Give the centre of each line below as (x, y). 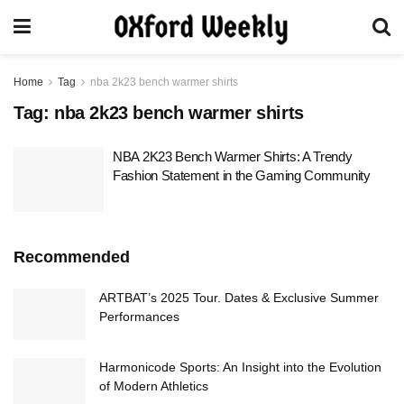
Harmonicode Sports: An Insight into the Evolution (240, 367)
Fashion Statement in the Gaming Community (242, 175)
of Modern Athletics (154, 386)
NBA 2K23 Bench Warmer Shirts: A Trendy (233, 156)
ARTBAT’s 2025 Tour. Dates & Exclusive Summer (239, 297)
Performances (139, 316)
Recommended (72, 257)
